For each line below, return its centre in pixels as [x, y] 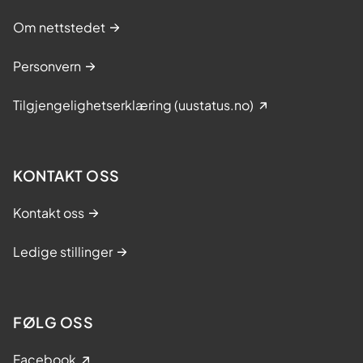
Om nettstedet [59, 27]
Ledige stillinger [63, 251]
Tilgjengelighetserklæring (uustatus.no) [133, 105]
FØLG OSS [53, 322]
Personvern [47, 66]
